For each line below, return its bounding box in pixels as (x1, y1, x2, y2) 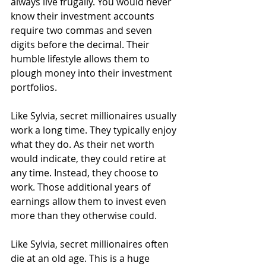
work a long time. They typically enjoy (11, 123, 179, 137)
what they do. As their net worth (11, 138, 157, 151)
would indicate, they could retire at (11, 152, 169, 165)
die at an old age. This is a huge (11, 252, 152, 265)
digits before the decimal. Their (11, 38, 152, 51)
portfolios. (11, 81, 57, 94)
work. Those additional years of (11, 180, 153, 194)
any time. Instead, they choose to (11, 166, 161, 179)
